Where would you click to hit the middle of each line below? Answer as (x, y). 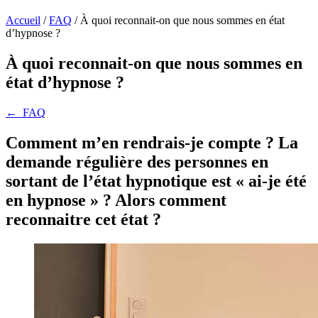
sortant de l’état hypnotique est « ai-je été (156, 181)
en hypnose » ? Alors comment (116, 200)
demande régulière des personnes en (137, 161)
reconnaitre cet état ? (83, 219)
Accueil (23, 20)
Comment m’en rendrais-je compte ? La (152, 142)
